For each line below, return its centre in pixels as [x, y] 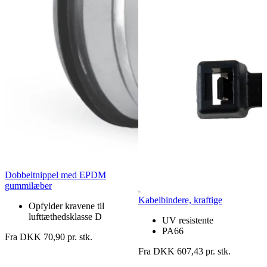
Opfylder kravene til [66, 206]
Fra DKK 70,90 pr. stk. [49, 237]
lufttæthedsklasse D [65, 216]
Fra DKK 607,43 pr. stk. [184, 251]
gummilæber [28, 185]
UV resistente [188, 220]
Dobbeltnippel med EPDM [55, 175]
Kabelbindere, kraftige [180, 200]
